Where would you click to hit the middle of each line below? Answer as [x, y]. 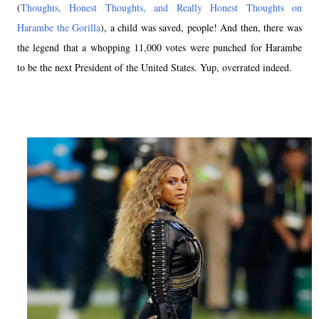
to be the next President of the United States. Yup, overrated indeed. [155, 68]
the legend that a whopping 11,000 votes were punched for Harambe [159, 48]
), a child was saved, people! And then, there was [202, 28]
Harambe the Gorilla [59, 28]
